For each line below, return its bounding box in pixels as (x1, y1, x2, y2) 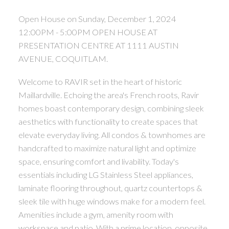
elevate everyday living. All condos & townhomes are (18, 130, 205, 140)
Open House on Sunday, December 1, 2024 (18, 13, 176, 24)
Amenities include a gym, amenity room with (18, 210, 173, 220)
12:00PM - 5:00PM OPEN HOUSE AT (18, 27, 157, 37)
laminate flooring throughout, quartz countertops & (18, 183, 202, 193)
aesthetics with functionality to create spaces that (18, 117, 198, 127)
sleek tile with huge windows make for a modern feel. (18, 196, 205, 207)
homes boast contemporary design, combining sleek (18, 103, 204, 113)
